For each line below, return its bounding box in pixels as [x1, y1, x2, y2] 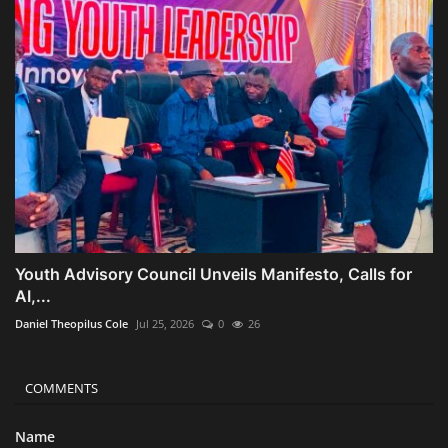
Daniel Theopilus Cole [15, 315, 128, 331]
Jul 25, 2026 [136, 315, 194, 331]
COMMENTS [25, 378, 98, 397]
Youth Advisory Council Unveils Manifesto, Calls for [15, 263, 412, 284]
